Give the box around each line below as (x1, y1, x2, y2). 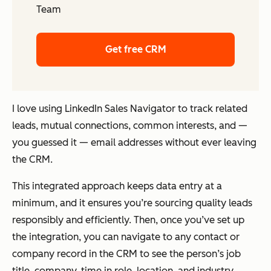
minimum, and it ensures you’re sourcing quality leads (12, 197, 252, 209)
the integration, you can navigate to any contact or (12, 231, 240, 243)
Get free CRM (105, 44, 166, 56)
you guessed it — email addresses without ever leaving (12, 137, 256, 149)
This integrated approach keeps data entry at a (12, 180, 222, 192)
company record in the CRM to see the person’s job (12, 248, 241, 260)
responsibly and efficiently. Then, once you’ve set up (12, 214, 244, 226)
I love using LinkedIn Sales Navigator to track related (12, 103, 247, 115)
